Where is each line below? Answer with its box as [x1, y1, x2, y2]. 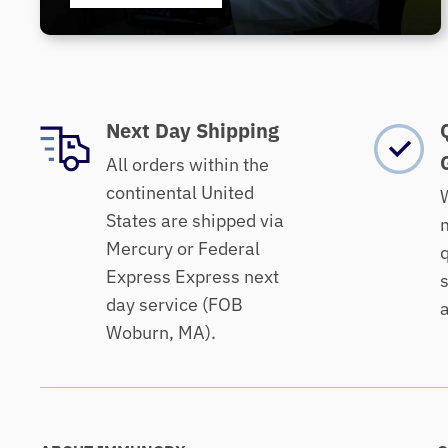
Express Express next [106, 265, 279, 289]
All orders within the [106, 153, 269, 177]
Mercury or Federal [106, 237, 260, 261]
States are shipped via [106, 209, 284, 233]
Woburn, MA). [106, 321, 216, 345]
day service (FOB [106, 293, 243, 317]
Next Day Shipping [106, 117, 279, 145]
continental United [106, 181, 254, 205]
